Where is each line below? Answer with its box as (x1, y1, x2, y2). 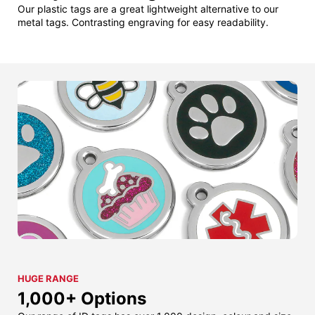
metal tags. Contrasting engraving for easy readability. (18, 16, 269, 29)
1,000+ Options (18, 288, 146, 309)
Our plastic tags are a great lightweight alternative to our (18, 3, 278, 15)
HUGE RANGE (18, 273, 79, 285)
